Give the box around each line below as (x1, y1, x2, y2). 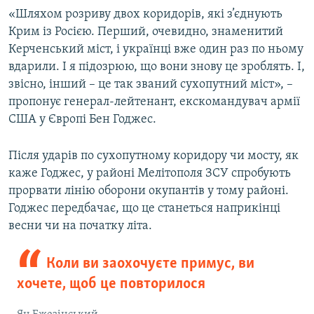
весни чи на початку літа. (8, 219, 152, 233)
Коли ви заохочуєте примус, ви (46, 255, 254, 272)
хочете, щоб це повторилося (17, 275, 205, 292)
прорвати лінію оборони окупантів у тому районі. (8, 184, 289, 198)
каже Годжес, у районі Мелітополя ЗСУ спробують (8, 166, 291, 180)
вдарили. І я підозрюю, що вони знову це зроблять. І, (8, 60, 305, 74)
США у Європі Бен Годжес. (8, 112, 156, 126)
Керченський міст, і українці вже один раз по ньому (8, 42, 303, 56)
